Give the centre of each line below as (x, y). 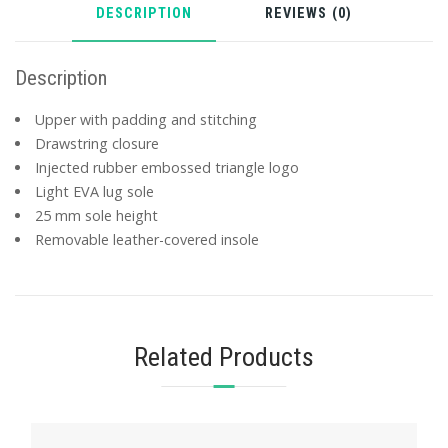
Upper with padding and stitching (146, 120)
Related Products (224, 357)
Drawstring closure (97, 144)
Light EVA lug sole (95, 192)
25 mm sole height (97, 216)
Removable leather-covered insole (147, 240)
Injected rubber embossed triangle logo (167, 168)
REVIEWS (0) (309, 14)
